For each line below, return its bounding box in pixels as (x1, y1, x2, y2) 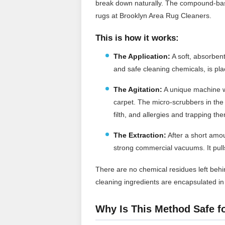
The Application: (114, 52, 170, 60)
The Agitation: (114, 85, 162, 93)
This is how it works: (95, 33, 179, 43)
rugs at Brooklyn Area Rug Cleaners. (95, 11, 211, 20)
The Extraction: (114, 131, 166, 139)
